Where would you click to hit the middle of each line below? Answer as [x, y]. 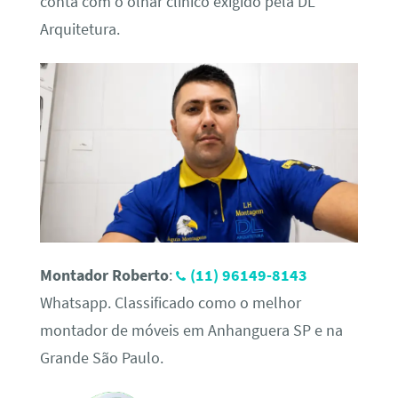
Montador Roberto [104, 275]
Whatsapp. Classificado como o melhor [170, 302]
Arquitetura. [80, 29]
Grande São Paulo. [101, 358]
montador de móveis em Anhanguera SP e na [191, 330]
